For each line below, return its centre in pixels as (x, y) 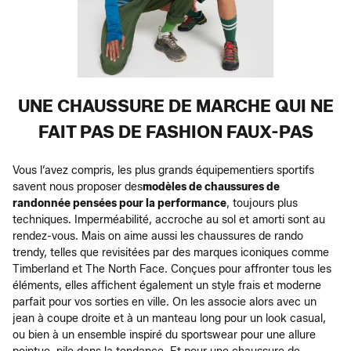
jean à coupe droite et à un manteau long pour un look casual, (169, 318)
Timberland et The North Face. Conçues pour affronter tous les (172, 269)
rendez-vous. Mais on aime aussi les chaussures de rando (158, 236)
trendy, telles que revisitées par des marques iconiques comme (171, 252)
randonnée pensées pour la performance (119, 203)
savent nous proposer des (78, 186)
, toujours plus (262, 203)
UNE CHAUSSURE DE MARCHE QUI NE (175, 106)
